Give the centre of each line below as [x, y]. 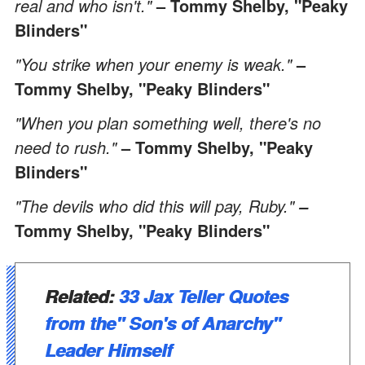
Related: [82, 295]
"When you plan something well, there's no [168, 122]
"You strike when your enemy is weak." [153, 64]
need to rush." [66, 147]
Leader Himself [108, 349]
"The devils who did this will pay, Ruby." [154, 205]
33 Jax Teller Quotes [204, 295]
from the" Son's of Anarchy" [163, 322]
